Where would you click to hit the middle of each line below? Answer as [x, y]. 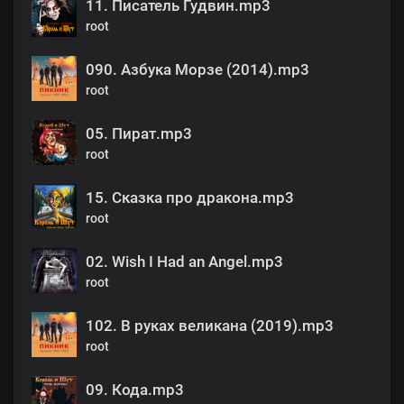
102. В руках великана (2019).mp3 [210, 325]
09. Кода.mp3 [135, 389]
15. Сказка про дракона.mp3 [190, 197]
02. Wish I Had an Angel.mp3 [184, 261]
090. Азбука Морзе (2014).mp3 [197, 69]
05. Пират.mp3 [139, 133]
